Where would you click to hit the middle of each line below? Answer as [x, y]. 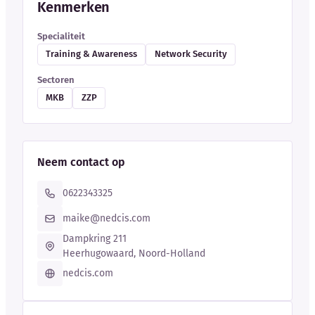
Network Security [191, 54]
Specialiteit [61, 36]
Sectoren [56, 79]
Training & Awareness [92, 54]
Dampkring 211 [95, 239]
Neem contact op [81, 162]
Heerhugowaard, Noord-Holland [134, 254]
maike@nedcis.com [107, 219]
